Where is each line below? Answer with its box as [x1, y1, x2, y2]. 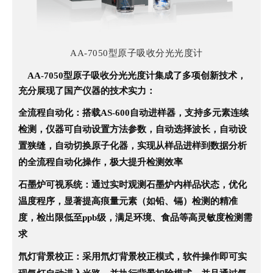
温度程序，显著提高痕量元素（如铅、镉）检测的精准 [18, 196, 238, 206]
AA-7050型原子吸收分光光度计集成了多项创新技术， [26, 70, 246, 80]
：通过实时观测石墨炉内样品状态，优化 [82, 179, 247, 190]
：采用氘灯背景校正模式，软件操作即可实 [73, 251, 247, 261]
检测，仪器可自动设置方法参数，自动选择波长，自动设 [18, 124, 247, 134]
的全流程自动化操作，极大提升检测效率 [18, 157, 183, 167]
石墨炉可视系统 [18, 179, 82, 190]
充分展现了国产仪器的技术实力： [18, 85, 155, 96]
